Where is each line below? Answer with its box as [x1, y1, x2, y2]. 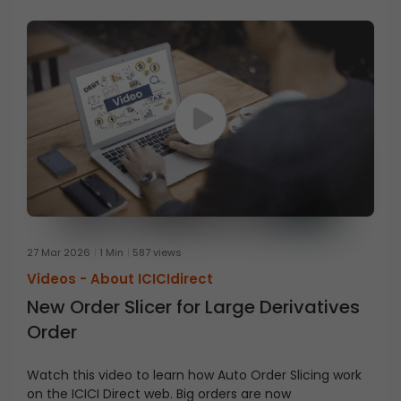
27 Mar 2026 [27, 245, 90, 260]
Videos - [27, 269, 90, 289]
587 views [132, 245, 182, 260]
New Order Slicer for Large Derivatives [27, 294, 360, 320]
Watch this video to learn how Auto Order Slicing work [27, 366, 362, 385]
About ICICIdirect [90, 269, 213, 289]
